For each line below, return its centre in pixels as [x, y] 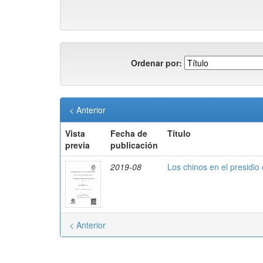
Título [179, 133]
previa [77, 145]
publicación [134, 145]
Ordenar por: [156, 63]
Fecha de [129, 133]
